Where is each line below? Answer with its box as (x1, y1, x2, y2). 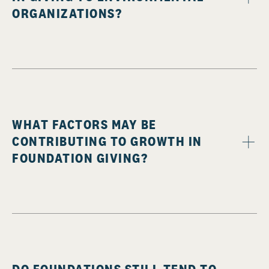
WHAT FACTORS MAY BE (12, 116, 157, 133)
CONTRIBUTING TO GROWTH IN (12, 133, 202, 150)
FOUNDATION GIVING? (12, 150, 148, 167)
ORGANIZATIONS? (12, 5, 122, 22)
